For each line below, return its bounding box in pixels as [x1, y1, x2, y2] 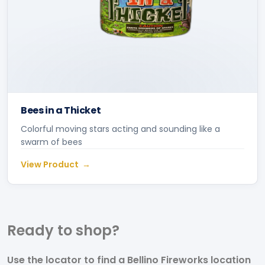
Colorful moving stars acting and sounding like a [21, 122, 220, 135]
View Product [21, 158, 79, 170]
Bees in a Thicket [21, 103, 101, 117]
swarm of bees [21, 135, 82, 148]
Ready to [7, 221, 76, 241]
